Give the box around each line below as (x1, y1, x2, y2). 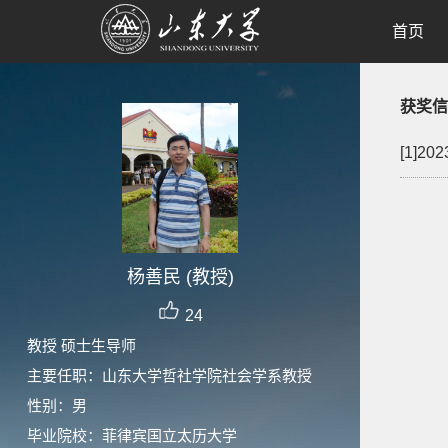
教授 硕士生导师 (27, 337, 136, 354)
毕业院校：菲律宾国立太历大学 (27, 427, 237, 444)
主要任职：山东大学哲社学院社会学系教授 (27, 367, 312, 384)
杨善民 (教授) (126, 267, 234, 287)
